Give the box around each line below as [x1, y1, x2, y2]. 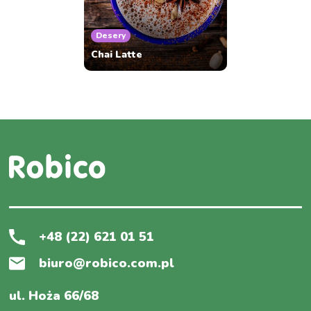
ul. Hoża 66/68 [9, 287, 99, 305]
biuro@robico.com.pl [39, 255, 175, 272]
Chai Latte [91, 48, 143, 62]
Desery [96, 30, 126, 42]
